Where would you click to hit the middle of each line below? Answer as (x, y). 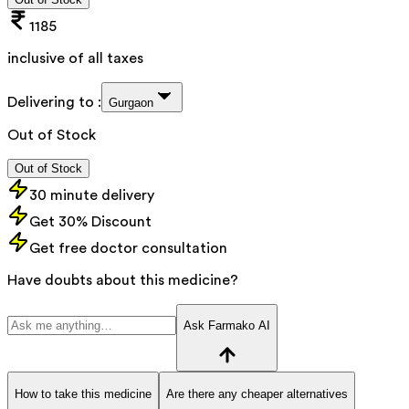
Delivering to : (54, 102)
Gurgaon (131, 102)
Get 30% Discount (90, 221)
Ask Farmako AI (227, 326)
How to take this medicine (83, 393)
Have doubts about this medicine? (123, 280)
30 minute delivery (92, 195)
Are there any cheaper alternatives (257, 393)
